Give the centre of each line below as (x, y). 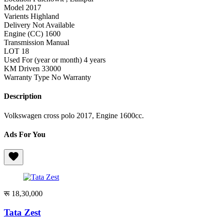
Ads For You (25, 134)
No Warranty (71, 77)
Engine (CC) (24, 34)
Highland (45, 16)
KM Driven (23, 69)
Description (23, 96)
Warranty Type (28, 77)
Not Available (54, 25)
